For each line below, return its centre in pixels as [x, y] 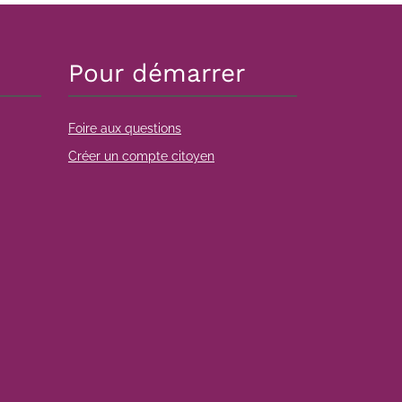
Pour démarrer [157, 73]
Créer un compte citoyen [141, 156]
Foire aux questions [125, 128]
